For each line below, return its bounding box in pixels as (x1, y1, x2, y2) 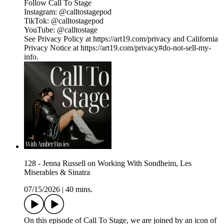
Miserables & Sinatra (24, 168, 90, 177)
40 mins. (65, 185, 92, 194)
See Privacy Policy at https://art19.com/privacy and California (24, 34, 218, 43)
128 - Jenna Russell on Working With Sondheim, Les (24, 159, 191, 168)
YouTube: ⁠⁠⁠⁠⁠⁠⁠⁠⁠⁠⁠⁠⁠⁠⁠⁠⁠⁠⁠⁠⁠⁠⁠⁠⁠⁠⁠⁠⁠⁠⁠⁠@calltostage (24, 25, 97, 34)
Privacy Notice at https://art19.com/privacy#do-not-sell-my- (24, 43, 211, 52)
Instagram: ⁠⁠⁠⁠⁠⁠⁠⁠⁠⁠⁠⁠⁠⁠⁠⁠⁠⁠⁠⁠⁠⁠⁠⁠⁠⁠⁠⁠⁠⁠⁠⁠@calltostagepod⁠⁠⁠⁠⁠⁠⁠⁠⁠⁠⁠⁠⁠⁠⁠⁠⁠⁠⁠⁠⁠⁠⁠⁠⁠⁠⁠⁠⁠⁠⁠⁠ (24, 7, 111, 16)
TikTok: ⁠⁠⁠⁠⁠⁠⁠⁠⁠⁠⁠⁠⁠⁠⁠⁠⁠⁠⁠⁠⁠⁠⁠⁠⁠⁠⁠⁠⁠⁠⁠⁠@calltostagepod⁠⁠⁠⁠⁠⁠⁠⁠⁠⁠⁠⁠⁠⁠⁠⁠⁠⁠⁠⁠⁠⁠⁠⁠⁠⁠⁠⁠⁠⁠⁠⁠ (24, 16, 103, 25)
